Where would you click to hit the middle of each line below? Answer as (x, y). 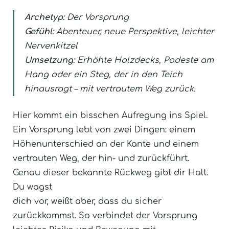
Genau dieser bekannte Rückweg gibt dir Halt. (110, 173)
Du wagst (32, 187)
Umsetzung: (50, 60)
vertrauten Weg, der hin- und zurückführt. (101, 158)
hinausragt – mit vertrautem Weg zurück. (110, 89)
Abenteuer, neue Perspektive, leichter (134, 31)
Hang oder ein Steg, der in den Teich (104, 74)
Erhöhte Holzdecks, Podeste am (144, 60)
